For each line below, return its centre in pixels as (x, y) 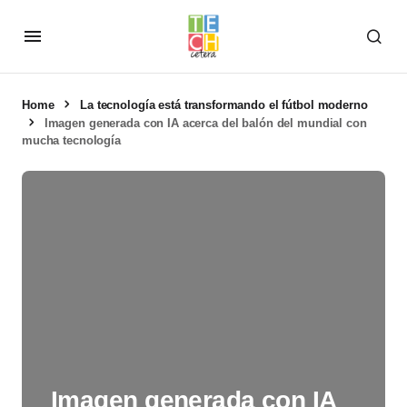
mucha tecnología (71, 140)
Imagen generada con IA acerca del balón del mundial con (205, 123)
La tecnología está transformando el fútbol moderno (224, 105)
